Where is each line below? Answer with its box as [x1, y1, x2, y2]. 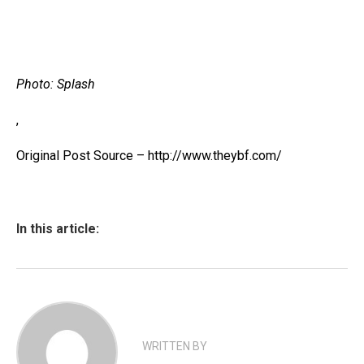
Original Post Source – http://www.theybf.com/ [16, 148, 282, 163]
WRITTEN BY [142, 340, 207, 353]
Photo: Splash [16, 76, 95, 92]
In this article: [16, 221, 99, 236]
